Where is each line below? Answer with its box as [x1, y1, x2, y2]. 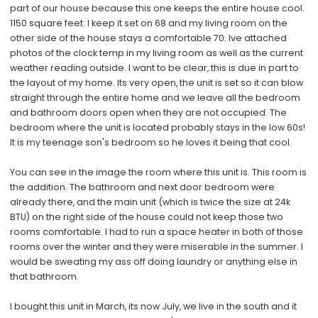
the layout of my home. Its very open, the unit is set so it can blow [10, 76, 304, 89]
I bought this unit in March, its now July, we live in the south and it [10, 300, 297, 312]
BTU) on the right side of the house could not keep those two [10, 210, 284, 223]
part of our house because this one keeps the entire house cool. [10, 1, 305, 14]
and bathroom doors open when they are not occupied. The [10, 106, 287, 119]
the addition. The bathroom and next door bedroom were [10, 180, 275, 193]
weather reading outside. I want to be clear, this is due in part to [10, 61, 300, 74]
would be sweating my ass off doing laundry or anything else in [10, 255, 298, 268]
